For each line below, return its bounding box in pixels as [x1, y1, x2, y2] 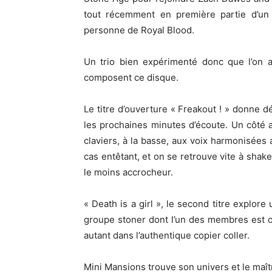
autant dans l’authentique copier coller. [84, 229, 250, 241]
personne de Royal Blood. [84, 24, 194, 36]
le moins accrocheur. [84, 166, 173, 178]
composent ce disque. [84, 72, 178, 83]
